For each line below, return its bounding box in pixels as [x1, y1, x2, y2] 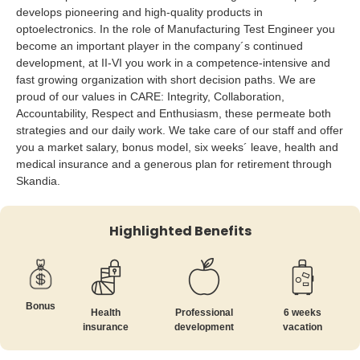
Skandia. [16, 174, 60, 187]
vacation [283, 321, 323, 333]
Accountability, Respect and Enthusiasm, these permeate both [16, 107, 331, 120]
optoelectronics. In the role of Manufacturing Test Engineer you [16, 22, 335, 35]
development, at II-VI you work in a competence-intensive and [16, 56, 330, 69]
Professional [174, 307, 233, 318]
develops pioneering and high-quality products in [16, 6, 263, 18]
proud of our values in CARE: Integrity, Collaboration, [16, 90, 284, 103]
